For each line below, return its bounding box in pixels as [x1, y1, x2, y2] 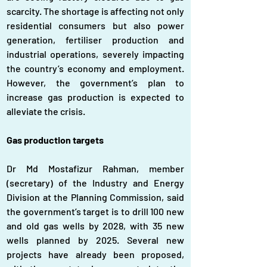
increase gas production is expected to [7, 91, 184, 103]
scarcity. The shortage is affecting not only [7, 5, 184, 17]
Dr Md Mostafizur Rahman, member [7, 163, 184, 174]
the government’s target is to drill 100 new [7, 206, 184, 217]
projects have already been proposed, [7, 249, 184, 260]
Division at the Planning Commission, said [7, 191, 184, 203]
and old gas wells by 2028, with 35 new [7, 220, 184, 231]
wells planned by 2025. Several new [7, 234, 184, 246]
